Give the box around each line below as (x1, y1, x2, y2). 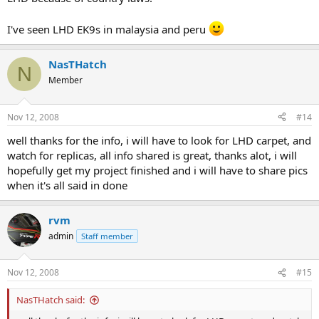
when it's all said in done (7, 177, 127, 192)
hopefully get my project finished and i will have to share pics (7, 162, 308, 177)
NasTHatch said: (16, 293, 85, 307)
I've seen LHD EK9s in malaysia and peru (7, 22, 209, 37)
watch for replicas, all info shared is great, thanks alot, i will (7, 147, 297, 162)
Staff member (81, 230, 133, 241)
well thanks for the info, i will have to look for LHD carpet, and (7, 132, 311, 147)
